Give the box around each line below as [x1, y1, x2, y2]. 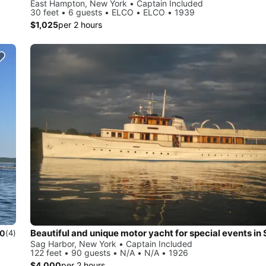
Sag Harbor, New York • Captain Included [30, 238, 192, 249]
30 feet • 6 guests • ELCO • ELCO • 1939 [30, 7, 195, 17]
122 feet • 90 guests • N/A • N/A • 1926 [30, 247, 188, 258]
